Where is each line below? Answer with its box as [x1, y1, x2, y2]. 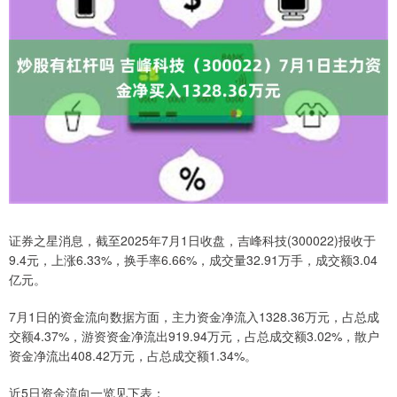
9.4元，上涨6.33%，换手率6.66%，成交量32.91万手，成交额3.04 [9, 251, 378, 269]
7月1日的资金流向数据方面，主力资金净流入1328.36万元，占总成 [9, 307, 379, 326]
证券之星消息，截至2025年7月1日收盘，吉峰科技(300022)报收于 [9, 231, 376, 250]
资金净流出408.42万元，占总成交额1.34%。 [9, 346, 257, 365]
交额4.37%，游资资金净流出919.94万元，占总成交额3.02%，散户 [9, 327, 379, 346]
